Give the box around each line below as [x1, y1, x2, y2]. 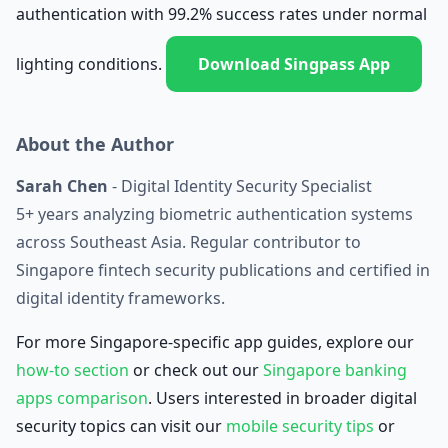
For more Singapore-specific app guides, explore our [16, 331, 414, 353]
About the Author [16, 132, 174, 156]
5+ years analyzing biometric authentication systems [16, 203, 413, 225]
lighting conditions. [16, 53, 166, 75]
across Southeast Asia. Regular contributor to [16, 231, 361, 253]
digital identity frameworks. [16, 287, 225, 309]
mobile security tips [226, 415, 374, 437]
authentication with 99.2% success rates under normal [16, 3, 427, 25]
